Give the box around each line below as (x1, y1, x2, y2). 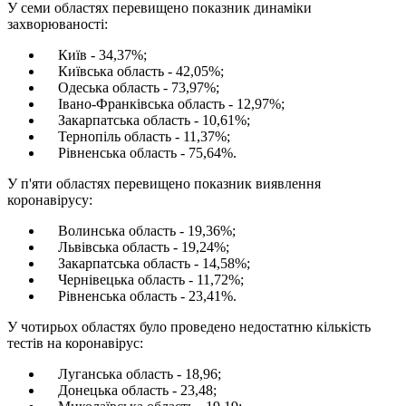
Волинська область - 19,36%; (43, 222, 236, 238)
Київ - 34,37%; (43, 46, 147, 63)
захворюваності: (7, 15, 108, 32)
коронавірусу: (7, 191, 92, 208)
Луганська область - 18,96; (43, 365, 221, 382)
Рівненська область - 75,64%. (43, 144, 237, 160)
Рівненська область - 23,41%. (43, 287, 237, 304)
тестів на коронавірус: (7, 334, 143, 351)
